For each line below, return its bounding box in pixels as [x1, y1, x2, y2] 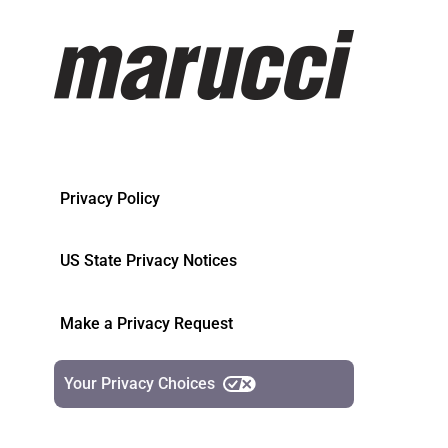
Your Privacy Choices [63, 374, 215, 394]
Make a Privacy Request [59, 313, 233, 333]
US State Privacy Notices [59, 251, 237, 271]
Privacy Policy [59, 189, 160, 209]
